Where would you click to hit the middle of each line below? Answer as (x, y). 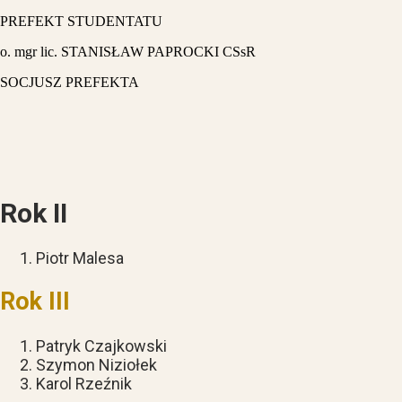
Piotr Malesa (80, 258)
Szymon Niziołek (98, 364)
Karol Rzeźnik (87, 383)
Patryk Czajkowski (103, 345)
